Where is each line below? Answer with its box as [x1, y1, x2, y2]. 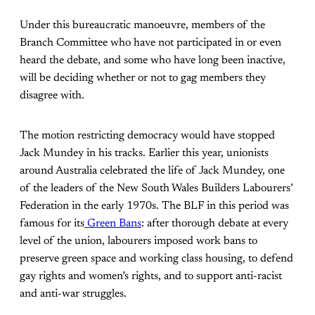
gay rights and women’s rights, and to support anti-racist [20, 271, 282, 283]
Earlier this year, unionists [148, 148, 269, 160]
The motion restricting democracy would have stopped [20, 130, 275, 142]
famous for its [20, 218, 84, 230]
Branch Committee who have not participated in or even [20, 37, 281, 49]
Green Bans [87, 218, 141, 230]
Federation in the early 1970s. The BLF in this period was [20, 200, 289, 212]
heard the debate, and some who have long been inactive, [20, 55, 285, 67]
